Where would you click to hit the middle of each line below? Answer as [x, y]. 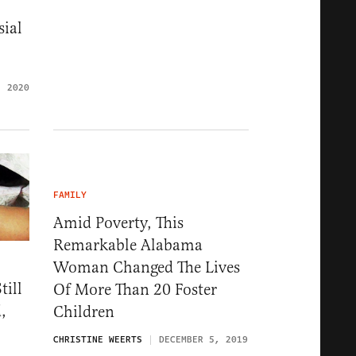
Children [84, 311]
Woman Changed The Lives [147, 267]
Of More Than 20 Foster [135, 289]
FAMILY [70, 195]
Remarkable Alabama [128, 245]
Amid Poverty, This [118, 222]
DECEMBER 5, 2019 [203, 339]
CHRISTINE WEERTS [98, 339]
